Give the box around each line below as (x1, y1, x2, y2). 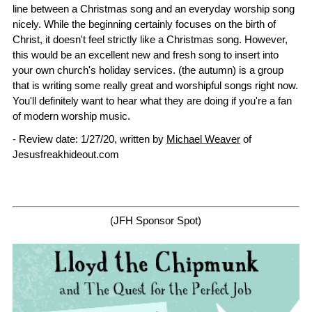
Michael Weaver (166, 133, 240, 146)
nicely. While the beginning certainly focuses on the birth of (13, 18, 276, 31)
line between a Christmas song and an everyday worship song (13, 3, 295, 15)
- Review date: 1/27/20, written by (13, 133, 166, 146)
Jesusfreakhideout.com (13, 148, 119, 161)
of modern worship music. (13, 110, 130, 123)
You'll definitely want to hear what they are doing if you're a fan (13, 95, 292, 107)
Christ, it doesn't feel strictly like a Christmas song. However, (13, 33, 288, 46)
